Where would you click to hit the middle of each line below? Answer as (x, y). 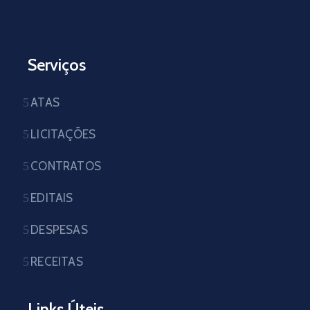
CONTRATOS (66, 166)
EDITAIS (52, 198)
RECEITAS (57, 262)
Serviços (57, 65)
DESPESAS (59, 230)
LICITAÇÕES (63, 134)
